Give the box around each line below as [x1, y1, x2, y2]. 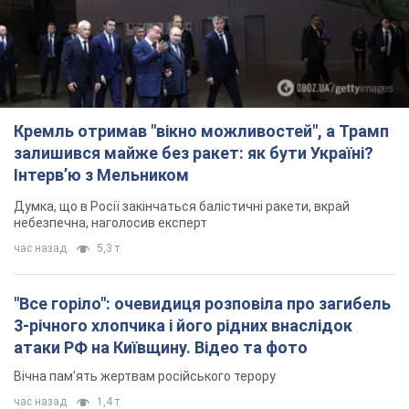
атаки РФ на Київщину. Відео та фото [14, 338, 308, 358]
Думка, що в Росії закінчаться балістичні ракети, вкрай [14, 199, 350, 215]
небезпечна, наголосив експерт [14, 215, 207, 231]
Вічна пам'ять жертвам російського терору [14, 369, 276, 384]
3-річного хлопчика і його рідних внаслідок [14, 316, 352, 336]
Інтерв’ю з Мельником [14, 165, 189, 185]
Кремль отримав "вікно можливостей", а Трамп [14, 121, 389, 142]
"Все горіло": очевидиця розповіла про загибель [14, 294, 391, 314]
